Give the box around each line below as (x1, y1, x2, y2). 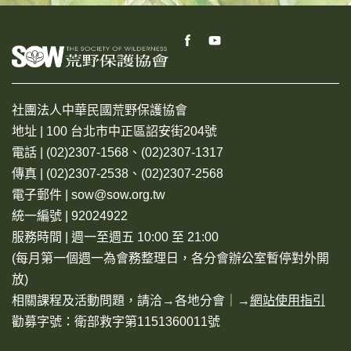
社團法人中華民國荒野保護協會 (12, 103, 187, 117)
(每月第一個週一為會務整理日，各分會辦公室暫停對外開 (12, 251, 329, 265)
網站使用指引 (250, 293, 325, 307)
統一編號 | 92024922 (12, 208, 128, 223)
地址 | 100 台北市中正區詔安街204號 (12, 124, 217, 138)
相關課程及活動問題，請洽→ (12, 293, 175, 307)
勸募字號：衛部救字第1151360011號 (12, 314, 220, 328)
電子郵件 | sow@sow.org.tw (12, 187, 165, 201)
